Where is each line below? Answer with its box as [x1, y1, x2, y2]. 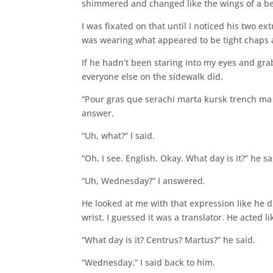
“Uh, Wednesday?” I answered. [82, 174, 206, 186]
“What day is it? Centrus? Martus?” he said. [82, 233, 256, 246]
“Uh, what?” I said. [82, 129, 155, 141]
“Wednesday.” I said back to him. [82, 256, 216, 268]
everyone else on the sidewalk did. [82, 70, 224, 82]
